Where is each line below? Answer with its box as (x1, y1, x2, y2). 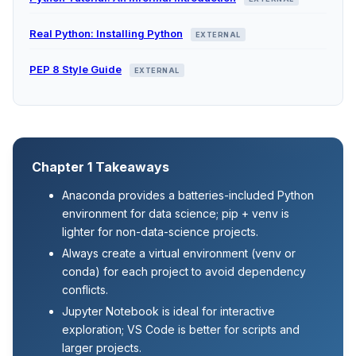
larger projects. (62, 341, 141, 354)
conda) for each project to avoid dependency (62, 265, 306, 278)
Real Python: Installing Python (29, 27, 183, 40)
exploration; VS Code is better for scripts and (62, 323, 300, 336)
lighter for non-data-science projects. (62, 225, 258, 238)
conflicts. (62, 283, 108, 296)
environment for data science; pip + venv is (62, 207, 289, 220)
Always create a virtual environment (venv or (62, 246, 296, 260)
